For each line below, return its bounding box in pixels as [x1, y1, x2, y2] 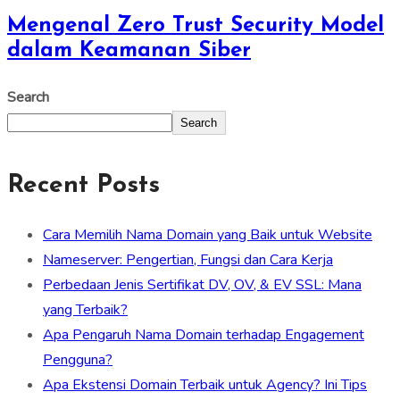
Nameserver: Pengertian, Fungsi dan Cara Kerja [43, 250, 333, 271]
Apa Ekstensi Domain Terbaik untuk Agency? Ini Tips [43, 375, 367, 396]
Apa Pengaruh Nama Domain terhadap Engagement [43, 325, 364, 346]
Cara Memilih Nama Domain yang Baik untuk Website [43, 225, 372, 246]
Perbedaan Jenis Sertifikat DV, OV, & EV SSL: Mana [43, 275, 362, 296]
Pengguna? [43, 350, 112, 371]
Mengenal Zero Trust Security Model [7, 14, 384, 37]
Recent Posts [7, 173, 160, 199]
